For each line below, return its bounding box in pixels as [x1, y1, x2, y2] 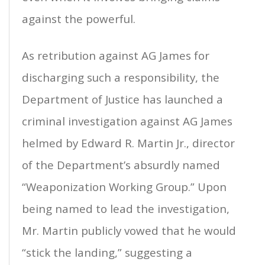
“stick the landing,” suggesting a [22, 245, 192, 260]
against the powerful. [22, 11, 135, 27]
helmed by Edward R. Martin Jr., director [22, 135, 235, 151]
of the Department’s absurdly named [22, 157, 220, 173]
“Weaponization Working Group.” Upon [22, 179, 227, 195]
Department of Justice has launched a [22, 92, 223, 107]
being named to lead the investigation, [22, 201, 230, 216]
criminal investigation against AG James [22, 114, 232, 129]
